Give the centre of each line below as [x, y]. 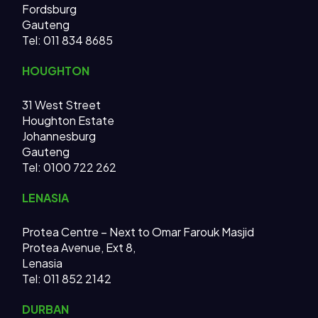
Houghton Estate [68, 121]
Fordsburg [50, 9]
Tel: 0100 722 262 [70, 168]
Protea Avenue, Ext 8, [79, 248]
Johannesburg [59, 136]
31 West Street [62, 105]
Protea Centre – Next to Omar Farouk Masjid [138, 232]
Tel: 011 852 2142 [67, 279]
